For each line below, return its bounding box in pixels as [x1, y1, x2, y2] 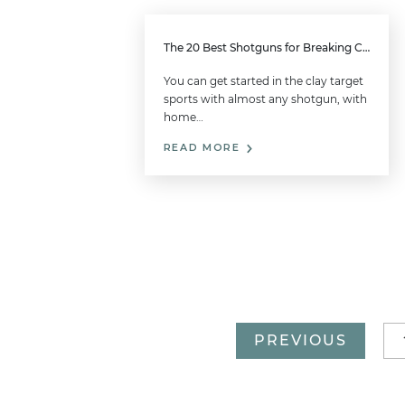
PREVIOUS [253, 331, 347, 349]
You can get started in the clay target [163, 74, 363, 89]
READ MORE [163, 142, 245, 155]
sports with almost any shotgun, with [163, 92, 367, 107]
